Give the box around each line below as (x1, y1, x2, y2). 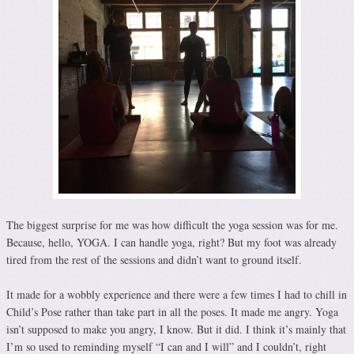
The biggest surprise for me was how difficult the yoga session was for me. (6, 217, 338, 233)
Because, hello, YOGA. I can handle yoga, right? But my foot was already (6, 235, 337, 250)
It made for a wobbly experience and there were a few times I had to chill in (6, 287, 347, 303)
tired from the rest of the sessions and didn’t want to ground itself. (6, 252, 302, 268)
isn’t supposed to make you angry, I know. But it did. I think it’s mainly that (6, 322, 346, 337)
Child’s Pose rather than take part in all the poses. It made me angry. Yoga (6, 304, 338, 320)
